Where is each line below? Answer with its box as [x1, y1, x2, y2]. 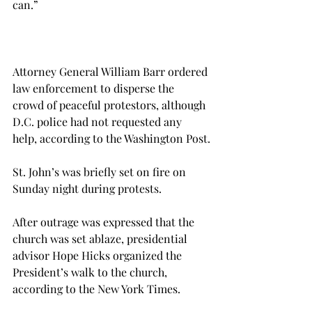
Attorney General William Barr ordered [13, 64, 210, 79]
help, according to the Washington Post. [13, 131, 210, 146]
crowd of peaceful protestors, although [13, 97, 208, 112]
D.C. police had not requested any [13, 114, 185, 129]
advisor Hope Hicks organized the [13, 248, 185, 263]
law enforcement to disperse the [13, 81, 177, 95]
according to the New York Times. [13, 281, 180, 296]
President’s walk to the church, [13, 265, 170, 279]
